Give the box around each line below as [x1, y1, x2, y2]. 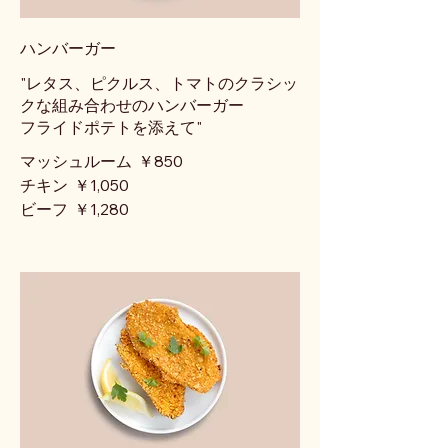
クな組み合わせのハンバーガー [20, 95, 244, 116]
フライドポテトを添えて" [20, 117, 202, 138]
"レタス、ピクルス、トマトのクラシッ [20, 73, 298, 94]
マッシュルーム [20, 151, 132, 172]
